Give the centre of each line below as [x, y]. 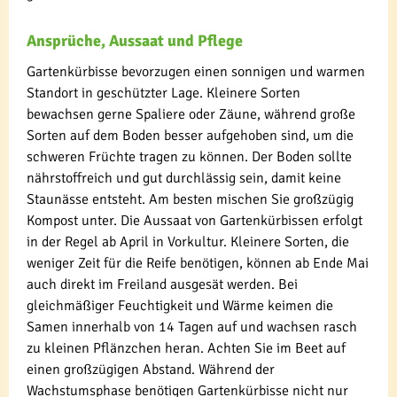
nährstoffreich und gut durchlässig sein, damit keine [184, 178]
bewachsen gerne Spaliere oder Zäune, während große [191, 114]
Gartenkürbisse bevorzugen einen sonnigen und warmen [196, 71]
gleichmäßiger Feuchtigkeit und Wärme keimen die [180, 305]
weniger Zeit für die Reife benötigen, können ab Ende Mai [198, 263]
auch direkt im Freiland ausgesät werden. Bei [162, 284]
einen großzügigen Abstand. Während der [151, 369]
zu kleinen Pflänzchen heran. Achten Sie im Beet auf [186, 348]
